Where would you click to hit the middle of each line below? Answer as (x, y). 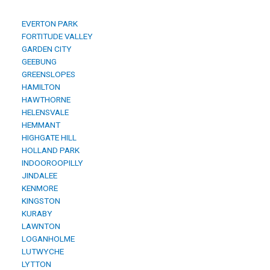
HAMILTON (39, 87)
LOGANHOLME (46, 239)
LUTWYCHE (41, 252)
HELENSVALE (43, 112)
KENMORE (38, 188)
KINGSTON (39, 201)
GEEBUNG (37, 62)
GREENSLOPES (47, 74)
